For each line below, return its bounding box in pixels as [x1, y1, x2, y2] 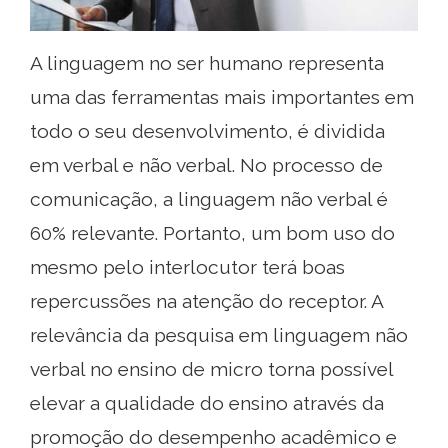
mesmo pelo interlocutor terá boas [30, 255, 345, 278]
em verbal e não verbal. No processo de [30, 153, 383, 176]
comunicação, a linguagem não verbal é [30, 187, 388, 210]
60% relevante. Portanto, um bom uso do [30, 221, 395, 244]
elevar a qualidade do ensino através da [30, 391, 384, 414]
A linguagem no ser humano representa [30, 51, 384, 74]
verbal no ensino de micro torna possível [30, 357, 393, 380]
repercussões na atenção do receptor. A [30, 289, 383, 312]
